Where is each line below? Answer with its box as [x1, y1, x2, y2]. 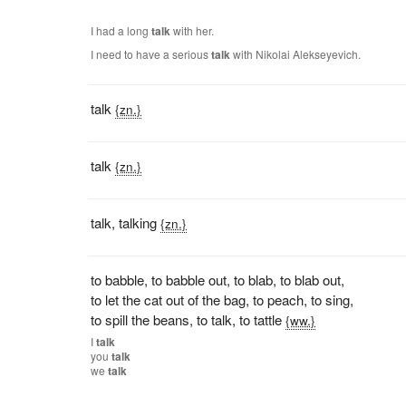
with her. [170, 23, 215, 38]
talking [119, 213, 158, 232]
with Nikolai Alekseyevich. [230, 46, 362, 62]
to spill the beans [91, 310, 190, 329]
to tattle [239, 310, 283, 329]
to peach [253, 290, 304, 309]
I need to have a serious [91, 46, 212, 62]
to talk [197, 310, 233, 329]
